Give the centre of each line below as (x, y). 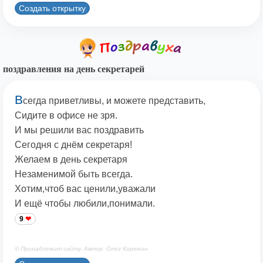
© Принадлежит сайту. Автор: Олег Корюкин (81, 249)
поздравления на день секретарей (74, 69)
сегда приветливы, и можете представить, (114, 101)
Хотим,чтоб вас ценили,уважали (85, 189)
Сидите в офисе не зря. (66, 116)
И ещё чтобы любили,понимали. (85, 204)
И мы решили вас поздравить (79, 130)
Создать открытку (52, 8)
